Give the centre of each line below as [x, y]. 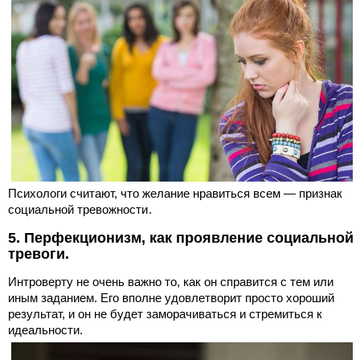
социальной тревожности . [80, 209]
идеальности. [45, 329]
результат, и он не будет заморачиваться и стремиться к [165, 313]
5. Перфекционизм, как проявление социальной [181, 237]
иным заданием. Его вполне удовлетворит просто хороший [171, 297]
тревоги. [39, 254]
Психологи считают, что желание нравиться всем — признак [175, 193]
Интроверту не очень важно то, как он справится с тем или [171, 281]
